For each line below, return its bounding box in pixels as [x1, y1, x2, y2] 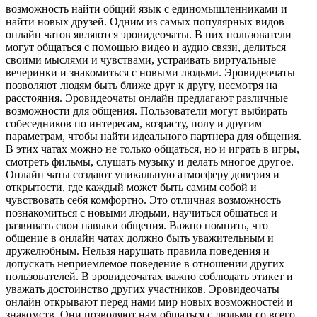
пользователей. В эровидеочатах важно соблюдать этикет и [6, 270, 293, 282]
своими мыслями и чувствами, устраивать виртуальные [6, 53, 276, 66]
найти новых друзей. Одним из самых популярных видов [6, 15, 284, 28]
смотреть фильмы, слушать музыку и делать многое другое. [6, 155, 294, 168]
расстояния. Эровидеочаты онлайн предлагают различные [6, 91, 288, 104]
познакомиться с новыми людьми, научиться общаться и [6, 206, 277, 219]
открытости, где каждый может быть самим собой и [6, 180, 257, 193]
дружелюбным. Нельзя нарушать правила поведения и [6, 244, 270, 257]
